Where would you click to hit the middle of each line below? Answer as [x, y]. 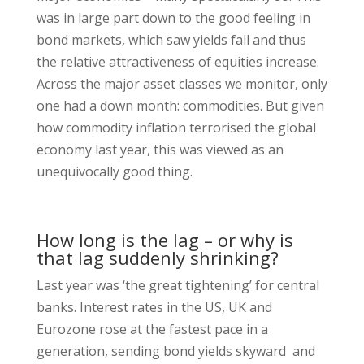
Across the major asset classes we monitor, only [182, 84]
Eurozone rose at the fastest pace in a [152, 329]
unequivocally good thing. [114, 171]
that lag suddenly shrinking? [157, 258]
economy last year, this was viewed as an [160, 149]
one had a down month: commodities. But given [180, 106]
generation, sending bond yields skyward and [175, 351]
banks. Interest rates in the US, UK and [154, 307]
